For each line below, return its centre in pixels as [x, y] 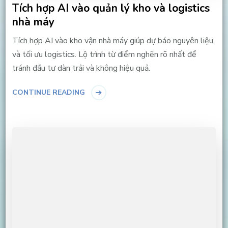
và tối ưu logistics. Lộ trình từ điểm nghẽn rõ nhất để [104, 54]
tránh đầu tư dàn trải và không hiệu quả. [81, 68]
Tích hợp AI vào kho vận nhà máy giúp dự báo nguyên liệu [112, 40]
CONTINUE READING [48, 92]
